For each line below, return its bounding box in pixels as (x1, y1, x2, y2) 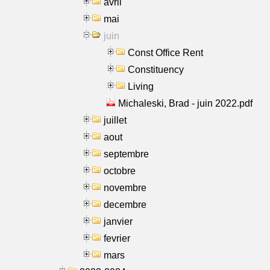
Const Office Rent (128, 47, 203, 58)
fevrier (104, 233, 130, 243)
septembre (104, 148, 149, 159)
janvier (104, 216, 133, 227)
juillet (104, 115, 127, 125)
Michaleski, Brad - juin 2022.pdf (118, 98, 253, 108)
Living (128, 81, 154, 92)
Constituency (128, 64, 184, 75)
